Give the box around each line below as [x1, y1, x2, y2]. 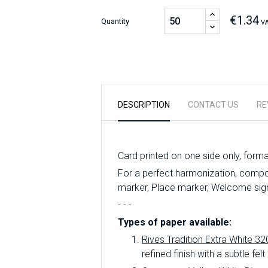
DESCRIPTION [118, 100, 170, 109]
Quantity [101, 17, 129, 26]
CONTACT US [188, 100, 239, 109]
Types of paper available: [118, 217, 232, 228]
